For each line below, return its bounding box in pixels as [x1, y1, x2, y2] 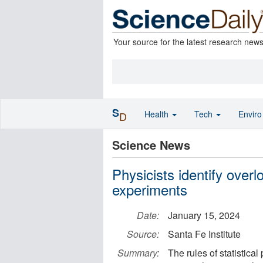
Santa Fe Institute [168, 227, 241, 241]
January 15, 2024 [168, 208, 240, 222]
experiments [112, 179, 187, 200]
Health [144, 108, 171, 120]
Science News [112, 136, 190, 153]
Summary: [117, 246, 159, 259]
